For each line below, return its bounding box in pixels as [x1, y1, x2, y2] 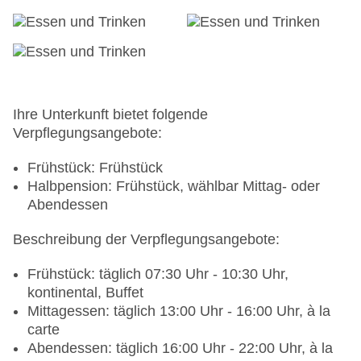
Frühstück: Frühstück [27, 160, 163, 176]
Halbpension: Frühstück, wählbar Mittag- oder [27, 178, 320, 195]
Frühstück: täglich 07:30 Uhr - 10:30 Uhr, [27, 266, 288, 283]
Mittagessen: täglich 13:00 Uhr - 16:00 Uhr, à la [27, 303, 330, 320]
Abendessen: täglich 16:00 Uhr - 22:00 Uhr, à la [27, 340, 333, 357]
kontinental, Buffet [27, 284, 143, 301]
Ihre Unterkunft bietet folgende [13, 106, 208, 123]
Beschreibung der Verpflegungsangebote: [13, 231, 280, 248]
